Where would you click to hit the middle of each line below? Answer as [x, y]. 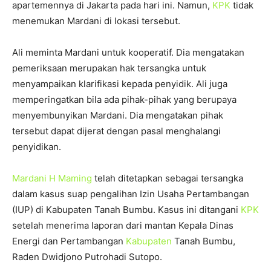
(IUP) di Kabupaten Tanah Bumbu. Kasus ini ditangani [126, 210]
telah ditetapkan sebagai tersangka [168, 178]
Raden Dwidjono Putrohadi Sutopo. [87, 257]
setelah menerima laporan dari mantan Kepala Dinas [123, 225]
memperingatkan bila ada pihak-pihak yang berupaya [124, 100]
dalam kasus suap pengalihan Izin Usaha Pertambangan [131, 194]
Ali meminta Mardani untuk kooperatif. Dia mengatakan [128, 52]
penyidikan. [37, 147]
